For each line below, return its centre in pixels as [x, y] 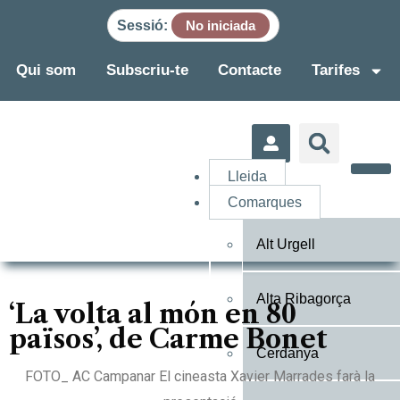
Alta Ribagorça [304, 299]
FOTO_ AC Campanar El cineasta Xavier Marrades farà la [200, 376]
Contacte [250, 70]
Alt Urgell [286, 244]
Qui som [46, 70]
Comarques [265, 202]
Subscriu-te [147, 70]
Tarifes [336, 70]
